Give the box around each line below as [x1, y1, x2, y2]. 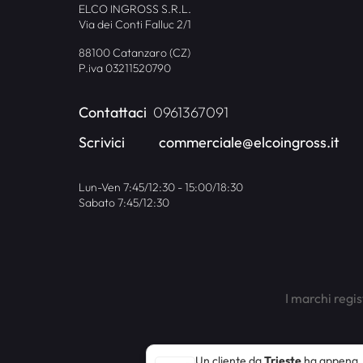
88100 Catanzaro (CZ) [79, 45, 191, 60]
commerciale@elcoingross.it [152, 132, 340, 152]
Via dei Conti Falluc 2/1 [79, 16, 192, 32]
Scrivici [79, 132, 126, 152]
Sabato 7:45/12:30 [79, 194, 170, 210]
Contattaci [79, 102, 147, 122]
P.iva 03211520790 [79, 60, 172, 75]
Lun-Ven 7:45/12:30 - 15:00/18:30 [79, 179, 244, 194]
